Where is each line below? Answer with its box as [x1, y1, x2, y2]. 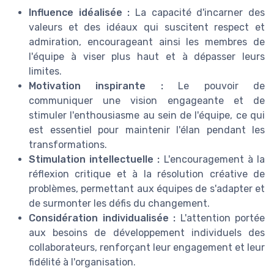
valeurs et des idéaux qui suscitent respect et [29, 21, 265, 34]
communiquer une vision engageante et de [29, 95, 265, 107]
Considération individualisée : [29, 212, 176, 224]
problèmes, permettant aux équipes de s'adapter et [29, 183, 265, 195]
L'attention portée [176, 212, 265, 224]
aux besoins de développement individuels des [29, 227, 265, 239]
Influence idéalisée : [29, 7, 130, 19]
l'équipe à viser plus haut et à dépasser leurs [29, 51, 265, 63]
